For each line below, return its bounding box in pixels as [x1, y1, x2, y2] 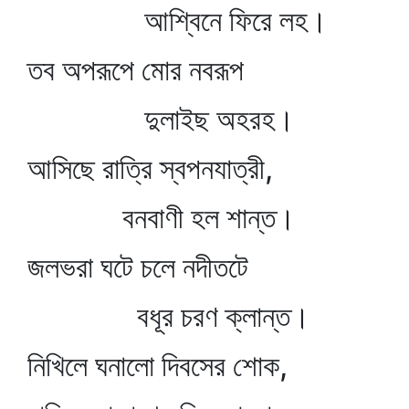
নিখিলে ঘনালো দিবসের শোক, [27, 348, 288, 383]
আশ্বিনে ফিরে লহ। [27, 3, 328, 38]
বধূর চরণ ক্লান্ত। [27, 299, 310, 334]
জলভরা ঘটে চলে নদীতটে [27, 249, 248, 285]
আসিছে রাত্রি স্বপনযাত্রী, [27, 151, 273, 186]
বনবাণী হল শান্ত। [27, 200, 296, 236]
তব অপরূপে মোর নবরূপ [27, 52, 244, 88]
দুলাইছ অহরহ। [27, 101, 295, 137]
